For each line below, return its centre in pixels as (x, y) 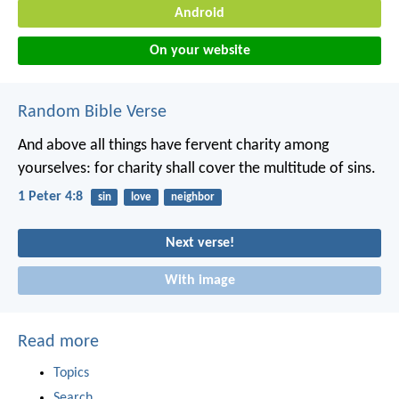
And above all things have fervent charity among (173, 145)
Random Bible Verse (92, 112)
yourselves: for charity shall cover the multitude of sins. (197, 168)
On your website (199, 50)
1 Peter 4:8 (50, 196)
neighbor (192, 197)
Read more (58, 342)
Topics (71, 373)
